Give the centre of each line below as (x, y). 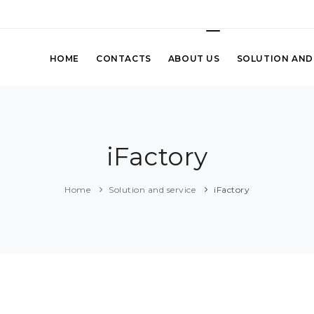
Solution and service (152, 190)
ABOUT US (194, 59)
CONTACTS (123, 59)
